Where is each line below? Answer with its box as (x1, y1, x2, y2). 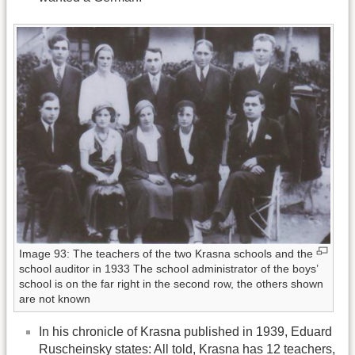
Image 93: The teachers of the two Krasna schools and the (19, 246, 313, 260)
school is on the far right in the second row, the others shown (19, 277, 323, 290)
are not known (19, 292, 90, 305)
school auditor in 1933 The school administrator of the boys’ (19, 261, 318, 275)
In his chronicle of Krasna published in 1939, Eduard (39, 324, 332, 338)
